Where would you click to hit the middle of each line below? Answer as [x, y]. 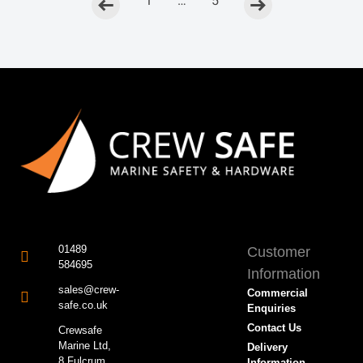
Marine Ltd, [84, 346]
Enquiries [272, 309]
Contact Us [275, 328]
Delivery [268, 348]
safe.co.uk [83, 305]
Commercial [278, 293]
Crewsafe [80, 331]
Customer [279, 252]
